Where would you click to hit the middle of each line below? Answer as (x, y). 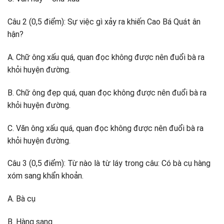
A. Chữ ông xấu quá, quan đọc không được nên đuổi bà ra (106, 57)
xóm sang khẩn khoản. (45, 176)
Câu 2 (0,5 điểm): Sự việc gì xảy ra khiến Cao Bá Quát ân (104, 22)
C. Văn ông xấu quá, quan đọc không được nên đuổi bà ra (105, 128)
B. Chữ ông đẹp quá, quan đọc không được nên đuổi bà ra (107, 92)
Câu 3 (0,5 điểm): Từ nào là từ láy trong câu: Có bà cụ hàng (109, 163)
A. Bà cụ (21, 199)
